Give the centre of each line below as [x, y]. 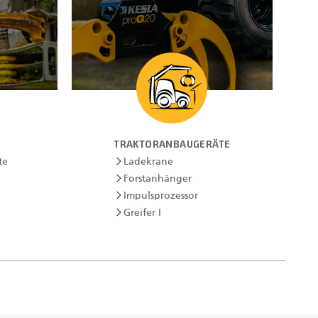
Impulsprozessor [161, 196]
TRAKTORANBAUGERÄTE [172, 144]
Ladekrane [149, 162]
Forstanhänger [158, 179]
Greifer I [143, 213]
